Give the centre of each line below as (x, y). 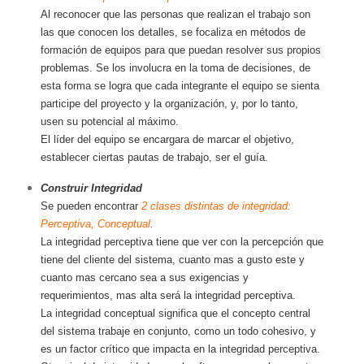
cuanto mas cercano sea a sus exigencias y (144, 277)
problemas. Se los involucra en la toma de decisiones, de (175, 68)
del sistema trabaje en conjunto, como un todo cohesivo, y (178, 331)
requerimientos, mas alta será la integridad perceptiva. (168, 295)
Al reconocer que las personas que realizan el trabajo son (175, 15)
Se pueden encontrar (89, 206)
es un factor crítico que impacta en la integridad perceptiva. (180, 349)
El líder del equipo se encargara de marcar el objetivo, (167, 140)
